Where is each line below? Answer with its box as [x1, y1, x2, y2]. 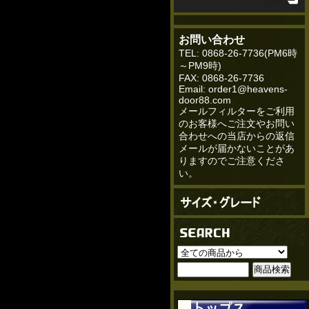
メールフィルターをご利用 [179, 106, 295, 117]
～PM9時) [179, 60, 221, 71]
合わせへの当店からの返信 [179, 130, 295, 141]
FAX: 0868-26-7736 [179, 72, 264, 83]
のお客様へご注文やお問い [179, 118, 295, 129]
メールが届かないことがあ [179, 143, 295, 154]
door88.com [179, 94, 231, 106]
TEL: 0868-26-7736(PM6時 [179, 48, 297, 59]
